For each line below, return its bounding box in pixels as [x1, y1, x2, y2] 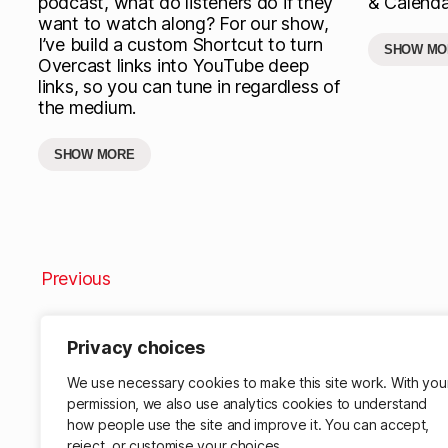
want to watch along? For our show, [38, 12, 329, 34]
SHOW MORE [54, 146, 135, 162]
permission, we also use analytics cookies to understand [67, 395, 428, 412]
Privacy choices [67, 337, 205, 358]
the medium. [38, 96, 137, 118]
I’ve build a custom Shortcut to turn [38, 33, 323, 55]
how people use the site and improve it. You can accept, [67, 416, 430, 433]
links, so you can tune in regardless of [38, 75, 340, 97]
